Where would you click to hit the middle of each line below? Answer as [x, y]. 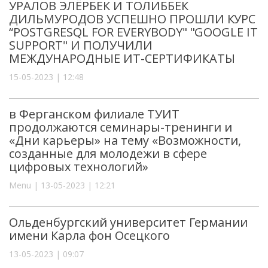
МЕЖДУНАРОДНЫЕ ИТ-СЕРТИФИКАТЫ [122, 58]
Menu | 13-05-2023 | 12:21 [62, 185]
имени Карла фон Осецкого [89, 235]
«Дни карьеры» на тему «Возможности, [125, 140]
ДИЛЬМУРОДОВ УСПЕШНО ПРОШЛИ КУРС [133, 19]
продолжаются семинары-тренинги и [121, 127]
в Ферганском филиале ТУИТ [94, 114]
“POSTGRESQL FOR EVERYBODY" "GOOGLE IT [134, 32]
